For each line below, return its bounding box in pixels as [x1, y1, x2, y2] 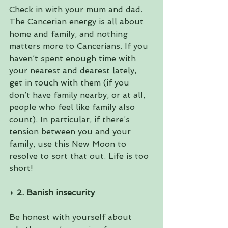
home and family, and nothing [9, 29, 130, 39]
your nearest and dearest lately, [9, 66, 139, 76]
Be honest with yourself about [9, 212, 134, 222]
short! [9, 163, 33, 174]
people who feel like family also [9, 102, 137, 112]
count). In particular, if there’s [9, 115, 132, 125]
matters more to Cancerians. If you [9, 41, 151, 51]
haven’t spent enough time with [9, 53, 138, 64]
